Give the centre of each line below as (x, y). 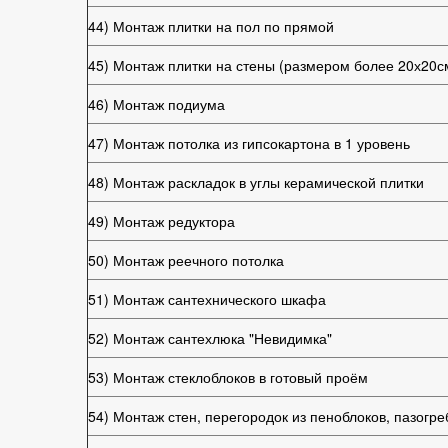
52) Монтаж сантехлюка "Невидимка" (210, 338)
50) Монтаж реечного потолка (186, 260)
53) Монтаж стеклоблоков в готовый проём (228, 377)
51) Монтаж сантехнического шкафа (207, 299)
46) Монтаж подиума (156, 104)
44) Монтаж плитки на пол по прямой (211, 26)
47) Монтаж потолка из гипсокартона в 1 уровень (249, 143)
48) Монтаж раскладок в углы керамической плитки (256, 182)
